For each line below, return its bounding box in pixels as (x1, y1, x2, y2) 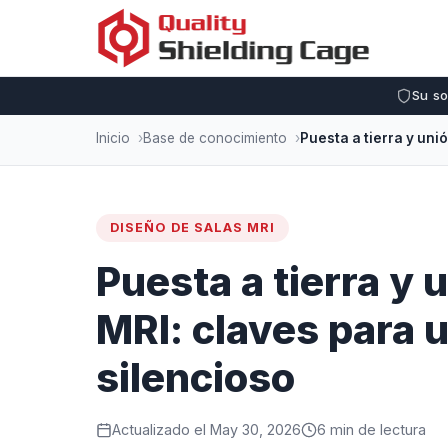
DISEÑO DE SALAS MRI (110, 220, 275, 235)
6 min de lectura (317, 421, 426, 438)
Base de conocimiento (143, 130, 287, 146)
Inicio (96, 130, 130, 146)
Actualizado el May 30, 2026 (112, 421, 301, 438)
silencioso (96, 353, 295, 402)
